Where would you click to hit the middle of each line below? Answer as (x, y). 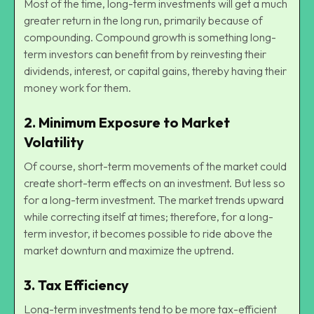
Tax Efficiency (83, 285)
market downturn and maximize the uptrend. (129, 250)
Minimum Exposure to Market (134, 122)
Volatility (54, 142)
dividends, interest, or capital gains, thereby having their (155, 70)
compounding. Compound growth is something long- (150, 37)
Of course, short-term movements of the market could (155, 166)
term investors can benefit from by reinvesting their (145, 54)
